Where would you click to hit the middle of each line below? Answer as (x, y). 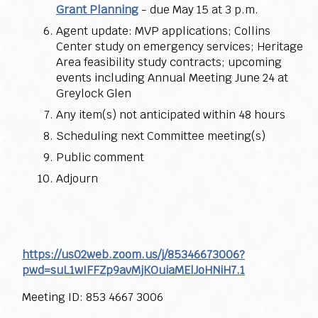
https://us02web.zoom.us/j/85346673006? (133, 254)
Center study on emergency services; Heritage (180, 46)
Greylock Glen (94, 93)
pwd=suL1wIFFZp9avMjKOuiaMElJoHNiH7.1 (133, 270)
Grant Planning (97, 9)
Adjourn (77, 178)
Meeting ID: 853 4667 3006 (93, 297)
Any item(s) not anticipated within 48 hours (171, 114)
